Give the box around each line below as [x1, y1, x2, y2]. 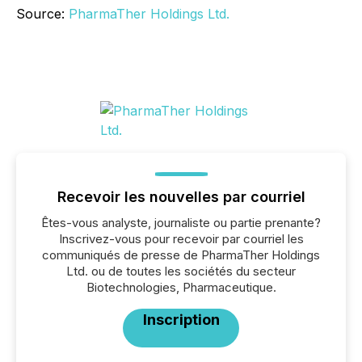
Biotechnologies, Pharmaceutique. [86, 280, 276, 296]
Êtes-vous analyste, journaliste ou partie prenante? [41, 215, 321, 231]
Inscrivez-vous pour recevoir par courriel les [58, 231, 304, 247]
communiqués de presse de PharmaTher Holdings [42, 247, 320, 263]
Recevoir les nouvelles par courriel [57, 188, 305, 206]
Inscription [142, 311, 220, 329]
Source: [16, 6, 69, 23]
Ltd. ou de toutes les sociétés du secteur [66, 263, 296, 280]
